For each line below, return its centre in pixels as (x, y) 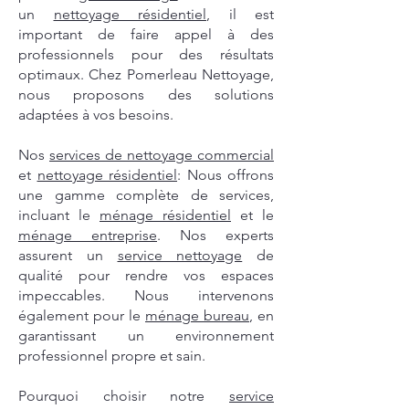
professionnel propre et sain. (112, 356)
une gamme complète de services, (146, 195)
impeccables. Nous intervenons (146, 296)
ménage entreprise (88, 236)
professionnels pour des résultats (146, 55)
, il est (240, 15)
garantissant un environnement (146, 336)
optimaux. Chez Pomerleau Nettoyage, (146, 75)
